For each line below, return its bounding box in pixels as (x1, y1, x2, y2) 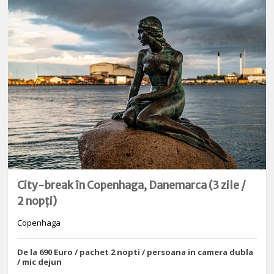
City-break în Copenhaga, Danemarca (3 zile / (17, 179, 246, 193)
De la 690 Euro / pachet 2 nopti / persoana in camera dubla (17, 246, 254, 258)
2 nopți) (17, 194, 57, 209)
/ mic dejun (17, 256, 62, 268)
